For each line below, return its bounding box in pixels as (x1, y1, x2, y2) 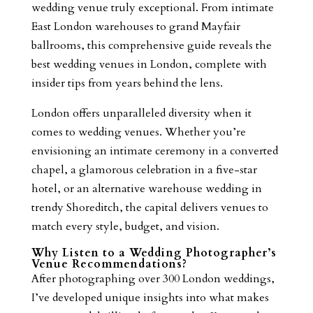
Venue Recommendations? (31, 256, 187, 272)
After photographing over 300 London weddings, (31, 270, 275, 286)
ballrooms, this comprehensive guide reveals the (31, 37, 272, 53)
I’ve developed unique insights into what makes (31, 289, 269, 305)
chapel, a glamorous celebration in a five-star (31, 161, 257, 177)
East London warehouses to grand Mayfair (31, 18, 240, 34)
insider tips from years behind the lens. (31, 75, 223, 91)
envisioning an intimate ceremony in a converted (31, 143, 278, 159)
